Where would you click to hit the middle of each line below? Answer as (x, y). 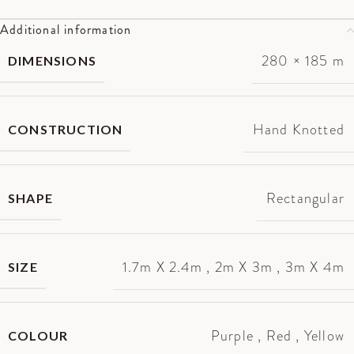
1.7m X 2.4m (162, 267)
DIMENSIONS (52, 61)
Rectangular (305, 199)
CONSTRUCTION (66, 130)
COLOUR (38, 336)
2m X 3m (243, 267)
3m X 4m (314, 267)
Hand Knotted (298, 130)
